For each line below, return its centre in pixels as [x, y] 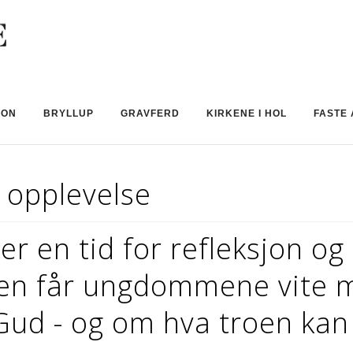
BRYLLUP [69, 113]
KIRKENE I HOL [247, 113]
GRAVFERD [150, 113]
